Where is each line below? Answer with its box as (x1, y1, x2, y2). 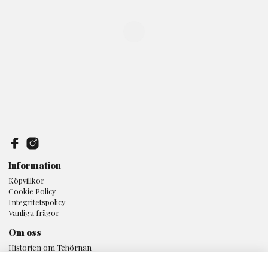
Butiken (8, 252, 35, 263)
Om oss (8, 226, 41, 238)
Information (8, 159, 61, 171)
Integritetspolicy (8, 196, 65, 207)
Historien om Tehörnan (8, 242, 92, 252)
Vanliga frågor (8, 207, 59, 218)
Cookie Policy (8, 185, 56, 196)
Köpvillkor (8, 175, 44, 185)
